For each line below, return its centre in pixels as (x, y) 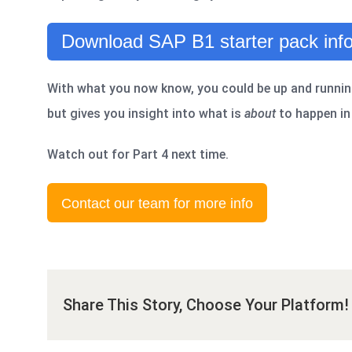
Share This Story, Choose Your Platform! (206, 304)
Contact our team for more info (157, 203)
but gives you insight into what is (146, 113)
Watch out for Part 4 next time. (139, 154)
